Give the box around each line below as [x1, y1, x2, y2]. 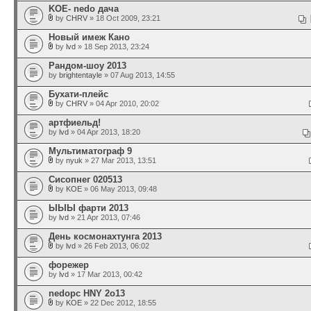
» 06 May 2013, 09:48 [82, 185, 157, 193]
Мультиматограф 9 [49, 146, 132, 156]
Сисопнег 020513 [49, 174, 122, 185]
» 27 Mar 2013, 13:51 [83, 156, 156, 165]
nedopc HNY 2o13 [49, 288, 125, 299]
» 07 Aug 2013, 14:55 [102, 71, 175, 79]
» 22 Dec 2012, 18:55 [82, 299, 156, 307]
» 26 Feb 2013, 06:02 [76, 242, 149, 250]
